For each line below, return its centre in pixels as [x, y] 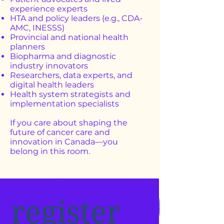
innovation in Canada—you [64, 142]
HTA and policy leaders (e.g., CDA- [76, 18]
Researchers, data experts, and [71, 75]
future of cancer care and [60, 132]
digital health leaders [52, 85]
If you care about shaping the [69, 123]
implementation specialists [64, 104]
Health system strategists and [70, 94]
